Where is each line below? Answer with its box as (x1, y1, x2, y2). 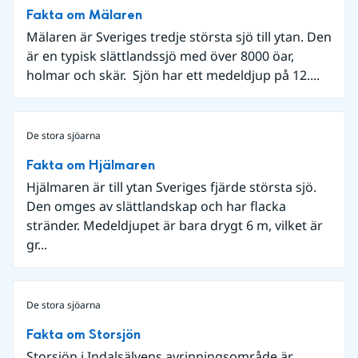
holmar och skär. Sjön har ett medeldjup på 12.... (26, 66, 320, 84)
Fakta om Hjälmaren (26, 155, 155, 174)
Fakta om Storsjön (26, 324, 141, 344)
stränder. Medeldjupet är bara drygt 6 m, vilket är (26, 216, 323, 234)
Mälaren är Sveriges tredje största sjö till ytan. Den (26, 27, 332, 46)
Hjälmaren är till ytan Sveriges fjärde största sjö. (26, 177, 316, 196)
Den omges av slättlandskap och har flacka (26, 197, 286, 215)
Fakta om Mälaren (26, 5, 142, 24)
